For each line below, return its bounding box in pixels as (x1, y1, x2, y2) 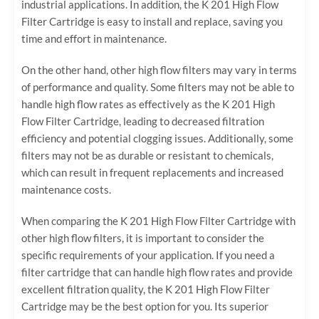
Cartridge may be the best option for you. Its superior (21, 300, 268, 313)
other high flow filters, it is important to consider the (21, 231, 264, 245)
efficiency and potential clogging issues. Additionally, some (21, 132, 293, 145)
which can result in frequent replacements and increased (21, 166, 283, 179)
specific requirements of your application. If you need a (21, 249, 275, 262)
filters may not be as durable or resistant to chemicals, (21, 149, 273, 162)
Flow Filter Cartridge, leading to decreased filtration (21, 115, 264, 128)
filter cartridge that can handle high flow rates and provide (21, 266, 293, 279)
